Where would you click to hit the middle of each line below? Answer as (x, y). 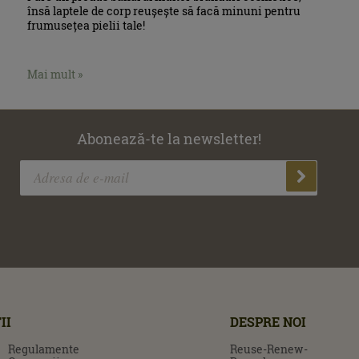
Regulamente (44, 349)
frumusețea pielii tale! (87, 26)
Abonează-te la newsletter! (169, 139)
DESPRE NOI (268, 321)
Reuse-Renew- (269, 349)
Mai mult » (55, 74)
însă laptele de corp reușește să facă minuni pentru (164, 11)
